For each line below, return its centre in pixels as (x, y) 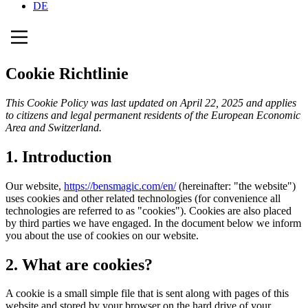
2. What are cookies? (79, 264)
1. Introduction (58, 156)
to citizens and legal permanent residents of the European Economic (153, 115)
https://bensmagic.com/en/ (120, 186)
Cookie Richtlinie (67, 73)
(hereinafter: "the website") (236, 186)
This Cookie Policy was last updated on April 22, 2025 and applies (151, 102)
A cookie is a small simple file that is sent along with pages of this (147, 294)
